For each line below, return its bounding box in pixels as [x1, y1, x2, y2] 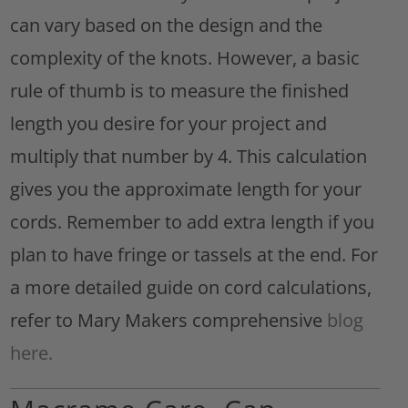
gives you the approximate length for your [10, 177, 362, 202]
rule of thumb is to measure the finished [10, 78, 350, 104]
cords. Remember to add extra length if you [10, 209, 375, 235]
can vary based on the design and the [10, 13, 323, 38]
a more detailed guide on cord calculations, [10, 275, 372, 301]
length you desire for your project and [10, 111, 328, 137]
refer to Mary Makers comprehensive [10, 308, 328, 333]
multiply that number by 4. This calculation [10, 144, 368, 169]
